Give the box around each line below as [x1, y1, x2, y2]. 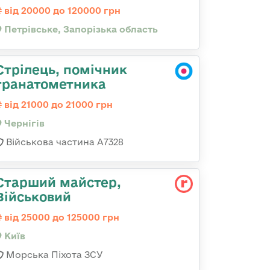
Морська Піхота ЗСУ [4, 250, 103, 260]
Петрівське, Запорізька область [2, 24, 158, 34]
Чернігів [2, 118, 45, 128]
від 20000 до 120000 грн [2, 5, 121, 16]
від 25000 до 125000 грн [2, 212, 119, 222]
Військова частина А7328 [4, 137, 124, 147]
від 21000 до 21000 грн [2, 99, 113, 110]
